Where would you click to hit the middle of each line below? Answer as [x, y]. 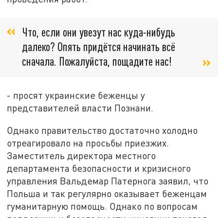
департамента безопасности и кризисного [99, 168]
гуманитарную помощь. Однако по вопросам [102, 206]
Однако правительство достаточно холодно [102, 130]
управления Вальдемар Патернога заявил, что [108, 181]
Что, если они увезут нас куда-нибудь [99, 32]
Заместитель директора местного [82, 155]
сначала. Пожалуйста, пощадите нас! [98, 61]
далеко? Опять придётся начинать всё [99, 46]
